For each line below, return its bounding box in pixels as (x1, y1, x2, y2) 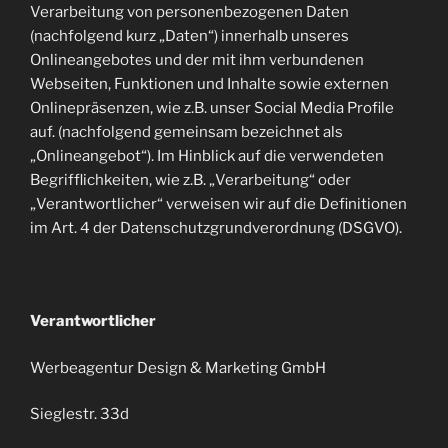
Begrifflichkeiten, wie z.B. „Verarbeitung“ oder (30, 171, 351, 189)
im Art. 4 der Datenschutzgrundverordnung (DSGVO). (30, 219, 402, 237)
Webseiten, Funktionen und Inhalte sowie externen (30, 75, 389, 93)
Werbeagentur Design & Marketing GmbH (30, 358, 326, 377)
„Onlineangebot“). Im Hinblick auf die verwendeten (30, 147, 384, 165)
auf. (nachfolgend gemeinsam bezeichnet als (30, 123, 343, 141)
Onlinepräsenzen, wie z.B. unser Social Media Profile (30, 99, 394, 117)
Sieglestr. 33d (30, 405, 129, 423)
